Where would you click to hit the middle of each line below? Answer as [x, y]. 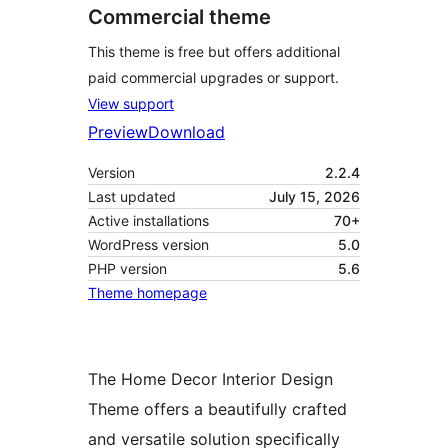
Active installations [148, 221]
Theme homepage [147, 293]
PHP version [127, 269]
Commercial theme [179, 17]
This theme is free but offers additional [214, 52]
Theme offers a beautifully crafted [217, 409]
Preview [118, 132]
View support [131, 104]
